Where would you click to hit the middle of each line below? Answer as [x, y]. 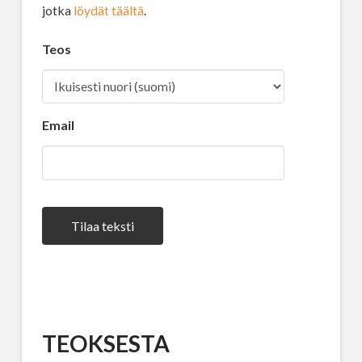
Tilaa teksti [102, 225]
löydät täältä [108, 10]
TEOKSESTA [105, 343]
